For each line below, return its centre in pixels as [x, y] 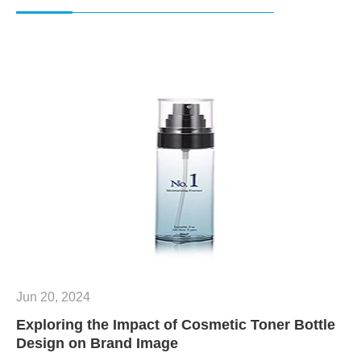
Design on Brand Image [97, 343]
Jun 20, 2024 [53, 297]
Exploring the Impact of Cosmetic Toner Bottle [176, 325]
